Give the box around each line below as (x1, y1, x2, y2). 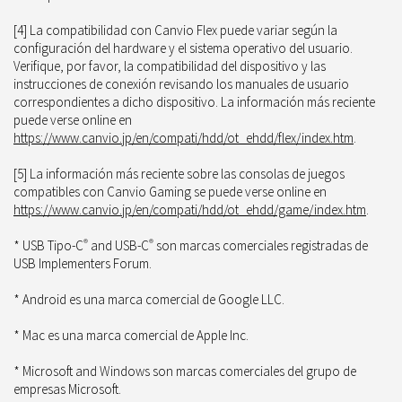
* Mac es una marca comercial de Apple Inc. (13, 327, 249, 344)
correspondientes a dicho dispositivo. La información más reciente (13, 93, 375, 110)
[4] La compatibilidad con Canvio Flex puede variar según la (13, 22, 337, 39)
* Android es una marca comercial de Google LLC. (13, 291, 284, 308)
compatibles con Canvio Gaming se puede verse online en (13, 183, 327, 200)
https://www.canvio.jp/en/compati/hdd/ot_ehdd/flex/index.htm (13, 129, 354, 146)
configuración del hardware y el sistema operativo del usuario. (13, 39, 353, 57)
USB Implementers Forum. (13, 255, 152, 272)
